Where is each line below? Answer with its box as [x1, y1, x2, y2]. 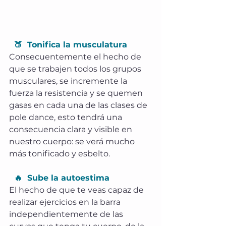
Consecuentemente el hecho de [9, 51, 143, 62]
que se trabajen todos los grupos [9, 64, 143, 74]
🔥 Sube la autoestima [14, 173, 109, 183]
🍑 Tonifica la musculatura [14, 39, 127, 49]
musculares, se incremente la [9, 76, 129, 86]
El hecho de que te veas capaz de [9, 185, 146, 195]
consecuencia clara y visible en [9, 124, 134, 134]
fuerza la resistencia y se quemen [9, 88, 145, 98]
